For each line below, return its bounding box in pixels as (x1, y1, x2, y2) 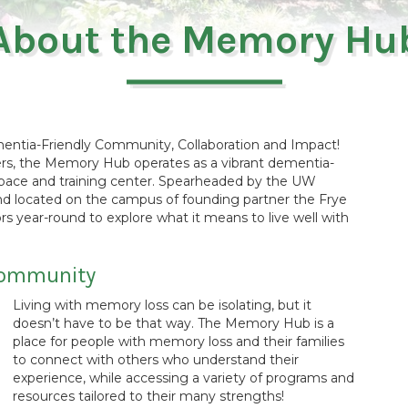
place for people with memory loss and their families (13, 333, 344, 350)
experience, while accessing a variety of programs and (13, 370, 354, 386)
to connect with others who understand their (13, 352, 299, 368)
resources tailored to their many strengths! (13, 388, 284, 404)
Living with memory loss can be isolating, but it (13, 297, 311, 313)
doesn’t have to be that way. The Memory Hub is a (13, 315, 334, 331)
